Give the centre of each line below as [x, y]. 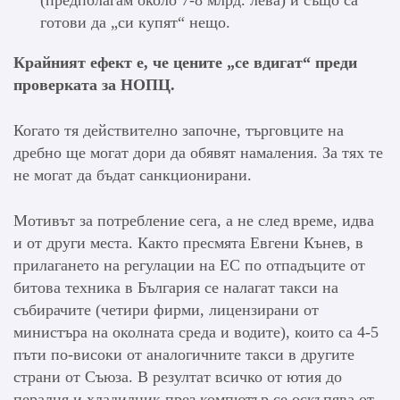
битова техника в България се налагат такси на [176, 288]
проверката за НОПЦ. [94, 85]
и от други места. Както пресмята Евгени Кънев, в [188, 243]
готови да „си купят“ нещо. [135, 23]
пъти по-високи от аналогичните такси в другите [184, 355]
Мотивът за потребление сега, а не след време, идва [194, 221]
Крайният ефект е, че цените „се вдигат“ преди [185, 63]
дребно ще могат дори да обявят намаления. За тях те [198, 153]
